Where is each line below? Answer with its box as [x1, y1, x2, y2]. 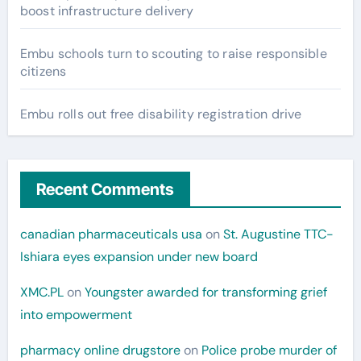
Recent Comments [35, 180, 174, 200]
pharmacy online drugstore [19, 342, 180, 359]
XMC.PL [19, 284, 64, 301]
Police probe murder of [201, 342, 337, 359]
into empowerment [19, 306, 132, 324]
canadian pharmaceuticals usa [19, 226, 202, 243]
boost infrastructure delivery [19, 2, 194, 20]
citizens [19, 63, 67, 81]
